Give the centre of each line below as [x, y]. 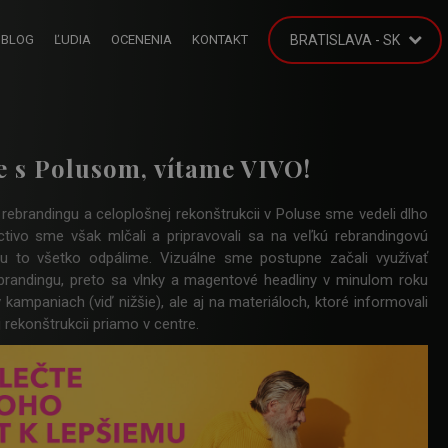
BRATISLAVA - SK [345, 40]
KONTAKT [220, 39]
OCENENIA [141, 39]
